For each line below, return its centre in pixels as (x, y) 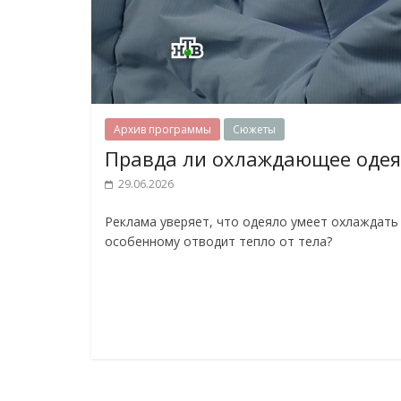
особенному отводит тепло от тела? (218, 241)
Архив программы (162, 129)
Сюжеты (254, 129)
